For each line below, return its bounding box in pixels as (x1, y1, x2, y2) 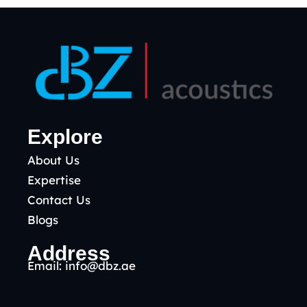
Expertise (27, 172, 81, 187)
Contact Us (27, 192, 90, 207)
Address (27, 241, 110, 265)
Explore (27, 125, 103, 148)
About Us (27, 152, 79, 167)
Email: (27, 258, 65, 273)
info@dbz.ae (65, 258, 136, 273)
